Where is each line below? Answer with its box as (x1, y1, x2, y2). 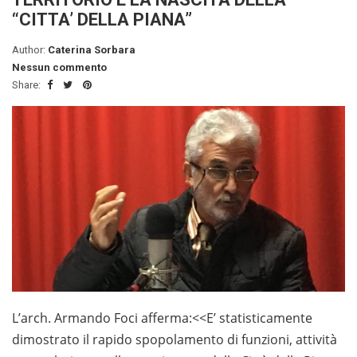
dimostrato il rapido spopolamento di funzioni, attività (12, 331, 337, 349)
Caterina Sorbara (48, 44, 135, 57)
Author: (12, 44, 48, 57)
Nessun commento (12, 61, 107, 74)
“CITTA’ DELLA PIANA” (12, 10, 192, 30)
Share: (12, 79, 43, 92)
